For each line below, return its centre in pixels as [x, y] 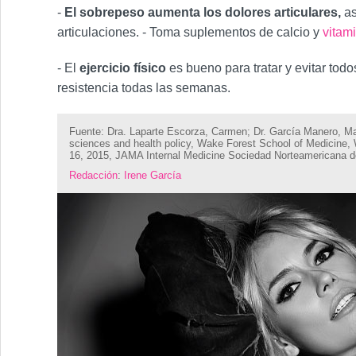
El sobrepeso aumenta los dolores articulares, [203, 12]
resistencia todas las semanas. [144, 88]
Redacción [93, 175]
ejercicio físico [121, 68]
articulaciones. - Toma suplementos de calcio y [190, 32]
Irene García [153, 175]
